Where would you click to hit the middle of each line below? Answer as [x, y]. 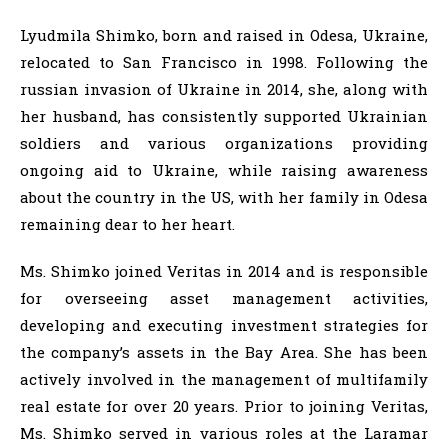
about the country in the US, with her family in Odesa [224, 197]
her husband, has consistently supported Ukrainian [224, 116]
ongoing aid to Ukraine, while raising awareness [224, 170]
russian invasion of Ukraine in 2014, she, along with [224, 89]
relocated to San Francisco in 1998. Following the [224, 62]
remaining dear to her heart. [127, 224]
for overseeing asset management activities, [224, 298]
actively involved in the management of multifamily [224, 379]
